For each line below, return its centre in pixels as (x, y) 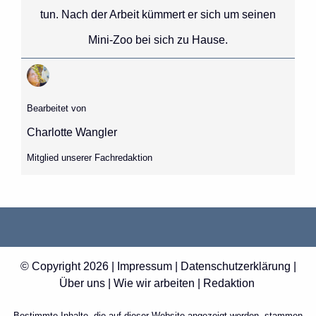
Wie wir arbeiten (154, 283)
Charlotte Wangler (72, 133)
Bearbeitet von (56, 109)
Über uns (82, 283)
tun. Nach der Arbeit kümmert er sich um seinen (158, 15)
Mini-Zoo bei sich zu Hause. (158, 40)
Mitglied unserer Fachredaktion (89, 158)
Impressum (144, 266)
